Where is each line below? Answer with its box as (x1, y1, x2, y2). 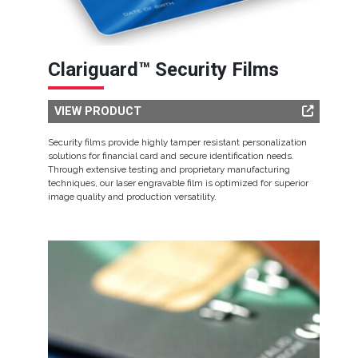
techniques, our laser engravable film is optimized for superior (48, 177, 308, 189)
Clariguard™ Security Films (48, 58, 279, 81)
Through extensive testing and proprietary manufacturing (48, 164, 290, 175)
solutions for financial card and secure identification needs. (48, 150, 294, 161)
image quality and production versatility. (48, 191, 217, 202)
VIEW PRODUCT (54, 105, 141, 118)
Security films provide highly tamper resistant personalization (48, 137, 307, 148)
